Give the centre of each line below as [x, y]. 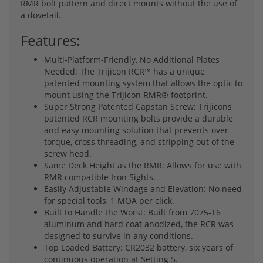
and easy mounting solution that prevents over [136, 130]
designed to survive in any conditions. [119, 236]
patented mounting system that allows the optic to [143, 83]
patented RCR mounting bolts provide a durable [139, 119]
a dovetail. [41, 15]
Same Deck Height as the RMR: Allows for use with [143, 166]
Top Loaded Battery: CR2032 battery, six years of [139, 248]
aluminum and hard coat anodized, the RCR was [139, 224]
